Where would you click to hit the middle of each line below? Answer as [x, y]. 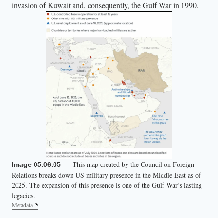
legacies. [23, 195]
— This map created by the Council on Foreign [127, 164]
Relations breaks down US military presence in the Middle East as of [106, 175]
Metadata [22, 205]
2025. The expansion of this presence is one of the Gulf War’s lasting [107, 185]
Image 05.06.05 [36, 164]
